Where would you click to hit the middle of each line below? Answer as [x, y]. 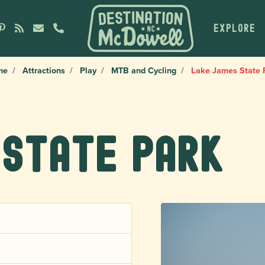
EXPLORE [234, 28]
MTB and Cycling [144, 70]
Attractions [44, 70]
